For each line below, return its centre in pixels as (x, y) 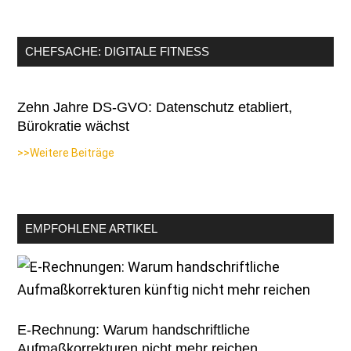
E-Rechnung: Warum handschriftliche (134, 329)
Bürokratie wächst (74, 126)
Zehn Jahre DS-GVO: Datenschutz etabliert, (155, 107)
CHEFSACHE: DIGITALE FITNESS (118, 51)
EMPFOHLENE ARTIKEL (92, 228)
